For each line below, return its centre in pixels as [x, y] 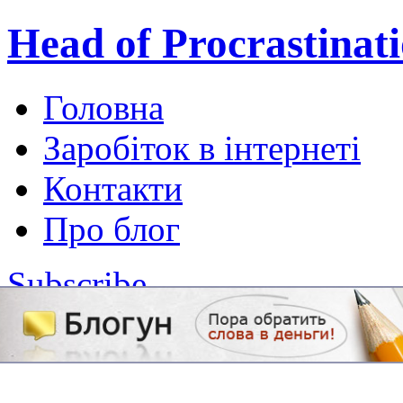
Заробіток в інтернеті [202, 148]
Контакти [113, 188]
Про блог [112, 228]
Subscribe [77, 283]
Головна [103, 107]
